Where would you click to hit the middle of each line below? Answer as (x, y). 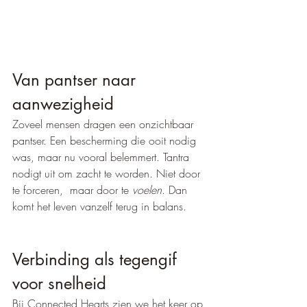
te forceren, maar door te (72, 190)
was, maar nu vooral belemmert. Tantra (102, 157)
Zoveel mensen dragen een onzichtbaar (105, 124)
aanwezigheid (63, 104)
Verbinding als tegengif (97, 260)
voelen (147, 190)
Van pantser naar (76, 80)
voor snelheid (59, 284)
